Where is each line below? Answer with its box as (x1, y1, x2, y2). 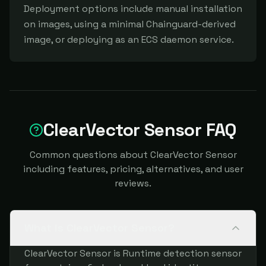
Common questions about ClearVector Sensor (29, 148, 237, 161)
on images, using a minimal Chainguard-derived (24, 18, 236, 30)
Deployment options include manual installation (24, 2, 242, 15)
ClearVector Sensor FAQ (43, 118, 237, 141)
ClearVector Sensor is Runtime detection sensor (24, 247, 242, 259)
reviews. (115, 177, 151, 189)
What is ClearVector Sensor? (24, 221, 175, 235)
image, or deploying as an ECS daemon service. (24, 33, 234, 46)
